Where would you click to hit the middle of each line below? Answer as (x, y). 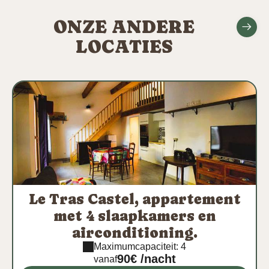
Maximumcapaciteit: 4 (140, 246)
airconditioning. (134, 233)
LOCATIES (124, 47)
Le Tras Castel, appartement (134, 199)
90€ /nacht (146, 259)
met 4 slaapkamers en (134, 216)
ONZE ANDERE (124, 27)
